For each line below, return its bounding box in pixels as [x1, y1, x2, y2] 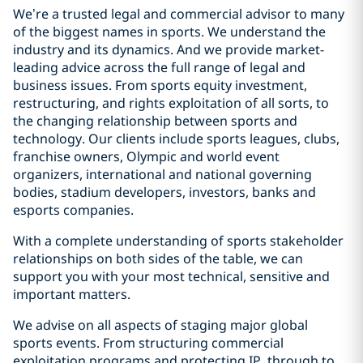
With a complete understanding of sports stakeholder [13, 232, 344, 250]
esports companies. [13, 201, 134, 220]
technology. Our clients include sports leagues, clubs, [13, 130, 340, 148]
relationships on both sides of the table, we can [13, 250, 303, 268]
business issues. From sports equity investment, [13, 76, 307, 95]
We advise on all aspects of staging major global [13, 316, 308, 335]
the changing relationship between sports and [13, 112, 297, 130]
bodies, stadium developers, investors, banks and [13, 183, 316, 202]
